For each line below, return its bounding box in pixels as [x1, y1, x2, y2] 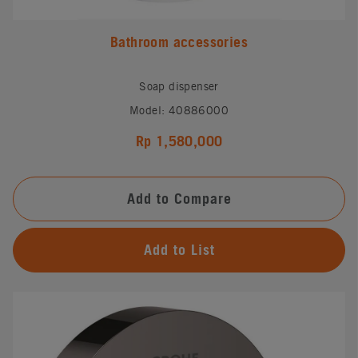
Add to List [143, 241, 215, 258]
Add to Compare [126, 189, 232, 207]
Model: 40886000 [129, 103, 229, 117]
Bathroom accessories [110, 33, 248, 50]
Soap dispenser [139, 79, 219, 93]
